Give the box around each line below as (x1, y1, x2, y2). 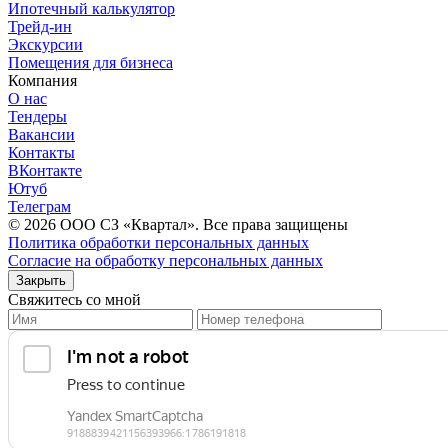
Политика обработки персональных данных (8, 233, 309, 251)
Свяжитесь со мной (8, 290, 141, 308)
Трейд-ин (8, 17, 72, 35)
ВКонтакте (8, 161, 82, 179)
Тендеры (8, 107, 67, 125)
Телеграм (8, 197, 71, 215)
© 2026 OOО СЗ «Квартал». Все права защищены (8, 215, 348, 233)
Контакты (8, 143, 75, 161)
